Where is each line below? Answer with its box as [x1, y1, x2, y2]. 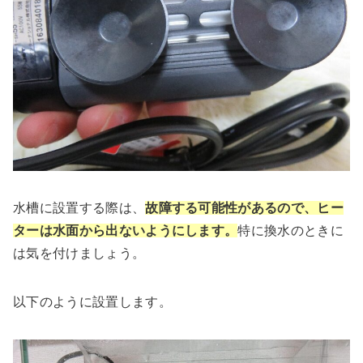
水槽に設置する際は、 [13, 200, 146, 215]
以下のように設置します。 [13, 294, 172, 309]
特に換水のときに [237, 223, 344, 237]
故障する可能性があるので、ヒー [145, 200, 344, 215]
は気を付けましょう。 [13, 246, 146, 260]
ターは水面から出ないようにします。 [13, 223, 238, 237]
